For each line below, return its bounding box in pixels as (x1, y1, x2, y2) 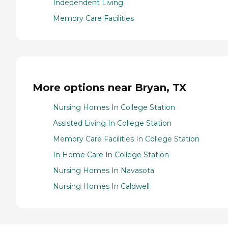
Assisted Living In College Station (53, 118, 172, 128)
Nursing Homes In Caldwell (53, 181, 150, 191)
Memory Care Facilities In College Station (53, 134, 199, 144)
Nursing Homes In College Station (53, 102, 175, 112)
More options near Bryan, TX (33, 81, 186, 94)
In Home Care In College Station (53, 150, 169, 159)
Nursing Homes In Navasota (53, 165, 154, 175)
